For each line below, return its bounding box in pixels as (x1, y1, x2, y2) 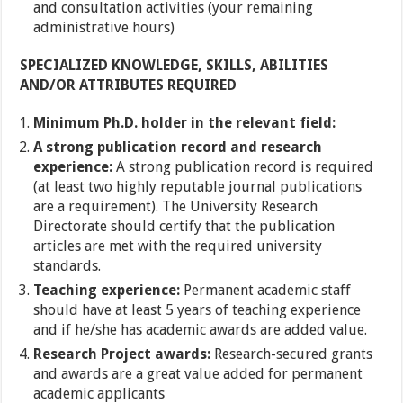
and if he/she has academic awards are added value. (33, 321, 368, 339)
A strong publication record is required (116, 158, 374, 176)
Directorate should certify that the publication (33, 218, 336, 236)
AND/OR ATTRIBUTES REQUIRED (20, 76, 237, 94)
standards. (33, 257, 102, 275)
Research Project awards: (33, 345, 211, 363)
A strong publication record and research (33, 139, 323, 157)
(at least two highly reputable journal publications (33, 178, 363, 196)
